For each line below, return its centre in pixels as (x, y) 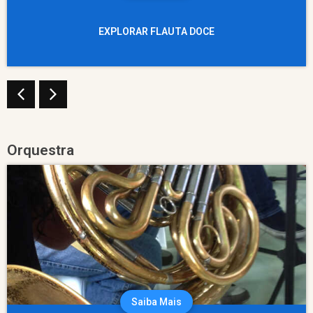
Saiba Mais (156, 301)
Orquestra (41, 150)
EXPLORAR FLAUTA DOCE (156, 31)
